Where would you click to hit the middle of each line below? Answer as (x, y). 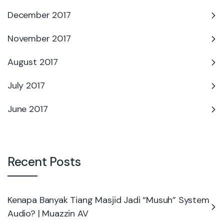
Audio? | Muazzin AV (48, 213)
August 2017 (33, 62)
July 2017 (26, 85)
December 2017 (39, 15)
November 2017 (39, 38)
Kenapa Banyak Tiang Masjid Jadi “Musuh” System (108, 200)
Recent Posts (44, 162)
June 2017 (28, 109)
